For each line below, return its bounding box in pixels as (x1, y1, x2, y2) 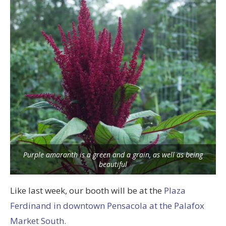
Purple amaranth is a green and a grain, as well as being (23, 149, 203, 159)
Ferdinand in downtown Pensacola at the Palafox (10, 199, 204, 211)
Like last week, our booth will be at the (10, 184, 164, 196)
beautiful (99, 159, 127, 169)
